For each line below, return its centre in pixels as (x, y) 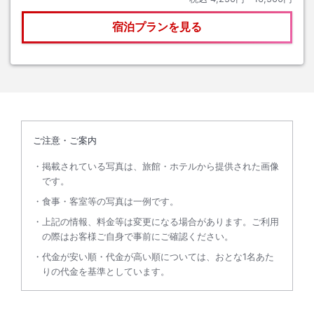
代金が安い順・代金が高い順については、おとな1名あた (158, 257)
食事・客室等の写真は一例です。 (110, 202)
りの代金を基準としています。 (106, 272)
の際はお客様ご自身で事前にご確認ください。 (138, 237)
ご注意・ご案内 (65, 141)
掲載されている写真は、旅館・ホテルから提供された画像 (161, 166)
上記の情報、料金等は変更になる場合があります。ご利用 (161, 222)
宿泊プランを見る (157, 27)
